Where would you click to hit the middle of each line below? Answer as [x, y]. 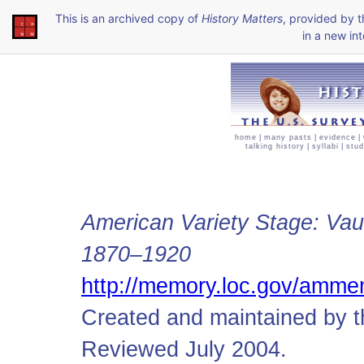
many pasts [288, 137]
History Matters [242, 18]
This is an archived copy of [128, 18]
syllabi [325, 146]
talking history [275, 146]
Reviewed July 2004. [184, 349]
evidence [338, 137]
